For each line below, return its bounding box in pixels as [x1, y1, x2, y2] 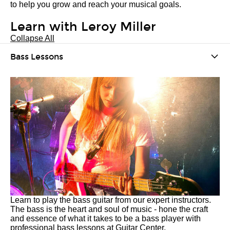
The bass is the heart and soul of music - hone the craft [10, 205, 208, 214]
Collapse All [10, 34, 54, 43]
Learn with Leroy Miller [10, 20, 156, 34]
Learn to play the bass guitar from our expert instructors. [10, 196, 211, 204]
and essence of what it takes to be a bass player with [10, 214, 201, 223]
